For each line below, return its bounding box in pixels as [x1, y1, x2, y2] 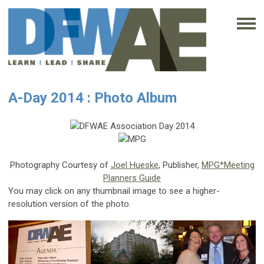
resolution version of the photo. [8, 198, 131, 209]
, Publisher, [158, 159, 202, 170]
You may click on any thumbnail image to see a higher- [8, 185, 220, 196]
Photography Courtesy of [9, 159, 111, 170]
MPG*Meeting [201, 159, 255, 170]
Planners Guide [103, 172, 161, 183]
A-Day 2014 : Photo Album [8, 89, 177, 106]
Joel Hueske [110, 159, 159, 170]
